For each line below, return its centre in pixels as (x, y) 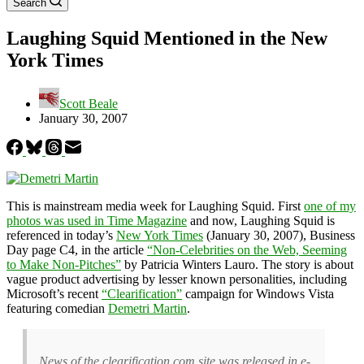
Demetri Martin (147, 308)
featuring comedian (57, 308)
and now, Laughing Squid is (261, 220)
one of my (330, 206)
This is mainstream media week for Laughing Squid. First (155, 206)
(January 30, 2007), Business (279, 235)
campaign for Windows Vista (258, 293)
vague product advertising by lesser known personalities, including (177, 279)
